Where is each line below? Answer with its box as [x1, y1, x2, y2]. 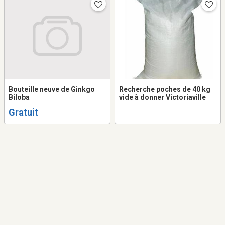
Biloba [9, 93, 30, 102]
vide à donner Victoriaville [119, 93, 206, 102]
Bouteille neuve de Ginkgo [9, 85, 95, 94]
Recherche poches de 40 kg [119, 85, 210, 94]
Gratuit [9, 107, 38, 118]
